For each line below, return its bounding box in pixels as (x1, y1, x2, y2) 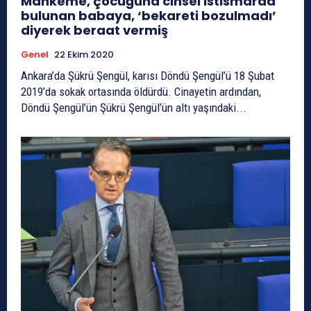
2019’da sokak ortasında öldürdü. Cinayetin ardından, (21, 84, 261, 99)
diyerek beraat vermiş (21, 21, 168, 39)
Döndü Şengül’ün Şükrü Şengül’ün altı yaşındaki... (21, 100, 246, 115)
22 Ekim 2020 (54, 47, 114, 61)
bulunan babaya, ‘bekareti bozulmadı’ (21, 6, 276, 24)
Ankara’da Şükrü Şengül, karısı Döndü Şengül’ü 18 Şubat (21, 68, 274, 83)
